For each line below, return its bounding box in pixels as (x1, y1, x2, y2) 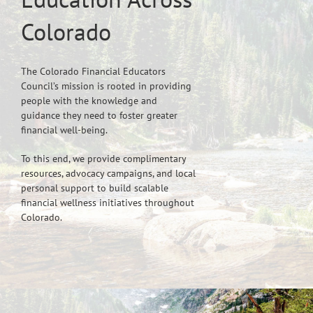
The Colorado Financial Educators (21, 64, 166, 78)
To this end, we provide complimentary (21, 152, 186, 165)
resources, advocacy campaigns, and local (21, 166, 196, 180)
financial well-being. (21, 123, 108, 136)
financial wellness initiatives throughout (21, 196, 194, 209)
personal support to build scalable (21, 181, 168, 194)
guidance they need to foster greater (21, 108, 177, 122)
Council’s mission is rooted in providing (21, 79, 191, 92)
